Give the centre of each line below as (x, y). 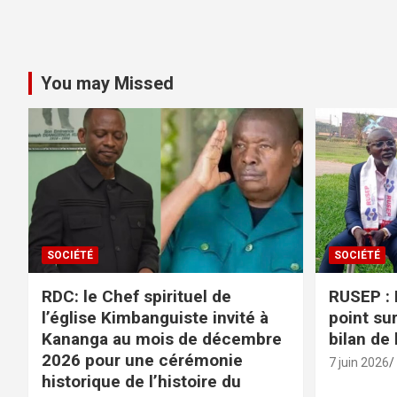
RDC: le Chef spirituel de (136, 296)
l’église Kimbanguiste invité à (155, 317)
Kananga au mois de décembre (162, 339)
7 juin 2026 (358, 362)
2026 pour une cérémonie (142, 360)
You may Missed (107, 83)
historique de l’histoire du (141, 381)
